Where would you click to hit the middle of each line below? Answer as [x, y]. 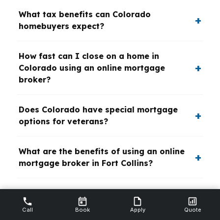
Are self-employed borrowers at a [89, 193]
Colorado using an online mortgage [92, 68]
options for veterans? [63, 121]
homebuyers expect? [61, 26]
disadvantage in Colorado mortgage [94, 205]
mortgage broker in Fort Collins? [86, 163]
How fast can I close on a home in [89, 56]
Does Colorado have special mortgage [98, 110]
